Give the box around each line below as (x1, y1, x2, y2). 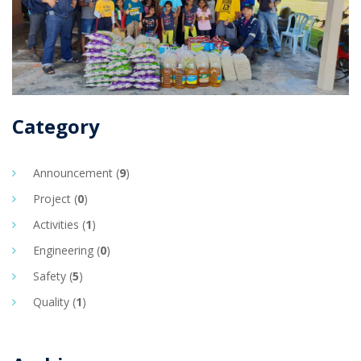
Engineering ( (33, 243, 100, 259)
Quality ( (33, 294, 76, 310)
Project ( (33, 191, 77, 207)
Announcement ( (33, 165, 119, 181)
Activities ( (33, 217, 85, 233)
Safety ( (33, 268, 73, 284)
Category (12, 113, 100, 140)
